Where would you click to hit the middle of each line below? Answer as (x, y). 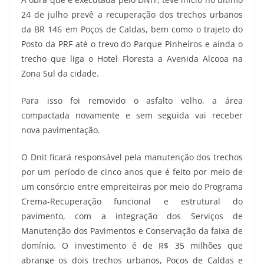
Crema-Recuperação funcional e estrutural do (132, 202)
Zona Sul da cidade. (60, 74)
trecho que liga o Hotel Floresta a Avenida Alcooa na (132, 59)
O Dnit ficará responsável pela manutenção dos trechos (132, 157)
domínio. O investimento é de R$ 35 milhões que (132, 246)
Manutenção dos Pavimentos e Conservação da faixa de (132, 231)
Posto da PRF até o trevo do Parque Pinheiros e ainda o (132, 44)
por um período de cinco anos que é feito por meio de (132, 172)
